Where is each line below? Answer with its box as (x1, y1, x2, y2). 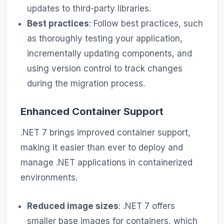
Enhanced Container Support (20, 105, 163, 118)
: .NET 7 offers (118, 201, 175, 211)
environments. (20, 172, 77, 182)
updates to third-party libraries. (27, 3, 151, 14)
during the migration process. (27, 78, 145, 89)
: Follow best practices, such (89, 18, 203, 29)
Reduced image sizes (27, 201, 119, 211)
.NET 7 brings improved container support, (20, 127, 190, 137)
